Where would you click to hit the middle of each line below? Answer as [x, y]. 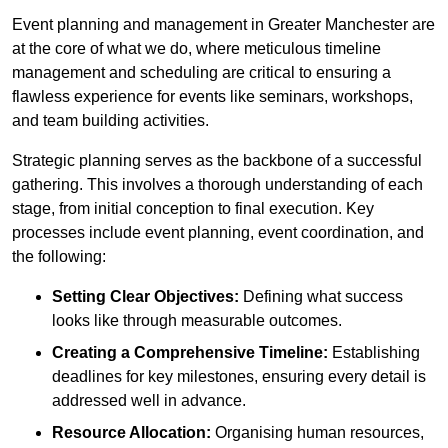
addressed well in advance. [149, 401]
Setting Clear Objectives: [145, 297]
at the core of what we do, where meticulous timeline [196, 49]
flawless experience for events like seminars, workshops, [212, 97]
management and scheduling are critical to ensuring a [201, 73]
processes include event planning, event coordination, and [218, 233]
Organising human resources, [317, 433]
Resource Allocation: [131, 433]
